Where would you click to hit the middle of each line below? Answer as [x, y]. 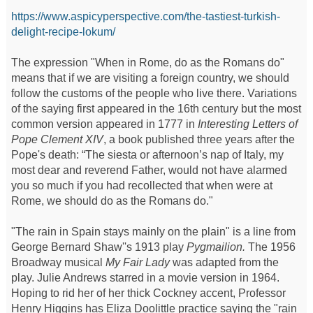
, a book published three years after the [199, 139]
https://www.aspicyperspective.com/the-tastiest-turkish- [145, 16]
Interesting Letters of [247, 124]
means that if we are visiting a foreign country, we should [150, 78]
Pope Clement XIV [57, 139]
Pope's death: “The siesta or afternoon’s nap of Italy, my [147, 154]
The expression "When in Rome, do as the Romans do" [147, 62]
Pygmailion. [216, 247]
